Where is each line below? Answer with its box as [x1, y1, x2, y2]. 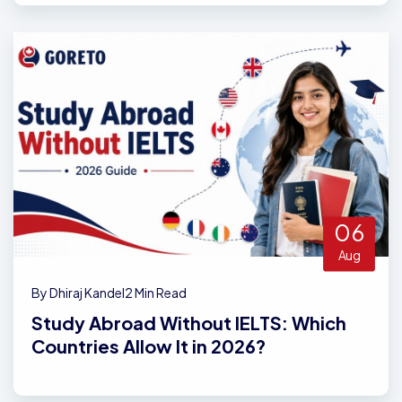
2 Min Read [125, 284, 187, 301]
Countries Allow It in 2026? [31, 335, 266, 357]
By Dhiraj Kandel [31, 284, 125, 301]
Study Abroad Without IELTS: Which [31, 311, 346, 334]
